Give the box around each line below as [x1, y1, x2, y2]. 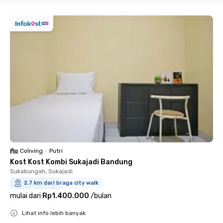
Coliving [20, 147, 43, 154]
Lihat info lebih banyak [22, 210, 86, 217]
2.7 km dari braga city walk [24, 180, 99, 186]
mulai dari [10, 192, 41, 200]
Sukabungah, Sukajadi [10, 168, 73, 175]
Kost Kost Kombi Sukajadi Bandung [10, 158, 132, 166]
